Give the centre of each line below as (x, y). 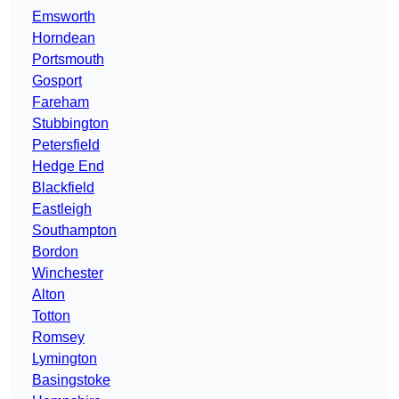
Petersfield (66, 145)
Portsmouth (68, 60)
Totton (51, 316)
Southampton (74, 231)
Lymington (65, 359)
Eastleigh (62, 209)
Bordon (55, 252)
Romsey (58, 338)
